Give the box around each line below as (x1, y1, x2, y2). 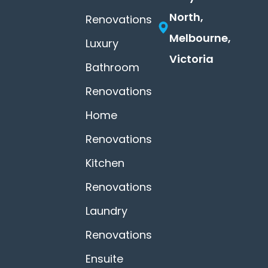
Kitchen (85, 156, 124, 171)
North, (169, 10, 204, 25)
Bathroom (85, 60, 139, 75)
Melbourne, (169, 31, 232, 46)
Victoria (169, 51, 214, 67)
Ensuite (85, 251, 123, 267)
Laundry (85, 203, 127, 219)
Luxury (85, 36, 118, 51)
